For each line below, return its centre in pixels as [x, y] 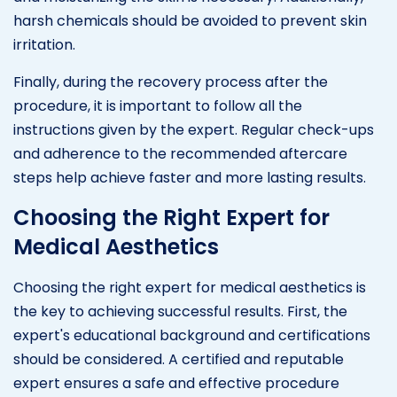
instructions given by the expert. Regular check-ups [194, 129]
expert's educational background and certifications [192, 335]
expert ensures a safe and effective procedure [176, 383]
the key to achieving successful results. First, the [180, 311]
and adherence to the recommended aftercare [180, 153]
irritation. [44, 44]
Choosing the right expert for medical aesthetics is [190, 287]
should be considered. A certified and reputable [179, 359]
